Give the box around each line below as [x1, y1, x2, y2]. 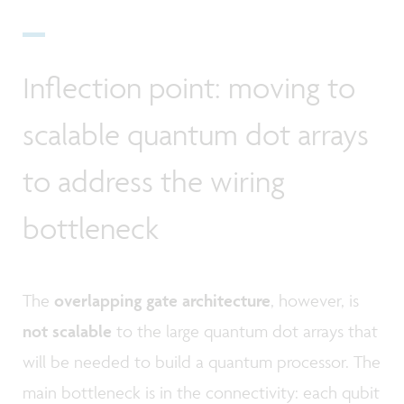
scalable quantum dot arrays [23, 115, 369, 152]
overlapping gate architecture [54, 289, 271, 311]
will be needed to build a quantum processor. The [23, 350, 381, 372]
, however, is [271, 289, 359, 311]
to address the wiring [23, 162, 285, 199]
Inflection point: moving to [23, 69, 355, 106]
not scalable [23, 319, 112, 342]
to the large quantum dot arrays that [112, 319, 378, 342]
